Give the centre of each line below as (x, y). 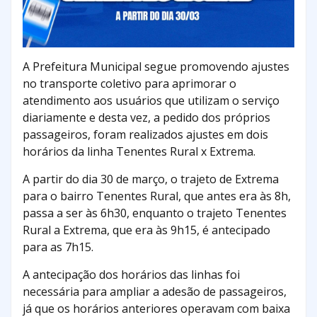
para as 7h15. (58, 247)
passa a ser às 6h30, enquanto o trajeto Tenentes (155, 213)
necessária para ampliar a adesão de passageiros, (155, 292)
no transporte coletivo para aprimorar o (129, 84)
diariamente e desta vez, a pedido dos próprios (146, 118)
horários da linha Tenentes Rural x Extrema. (139, 152)
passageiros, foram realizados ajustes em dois (145, 135)
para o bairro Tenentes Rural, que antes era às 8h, (157, 196)
